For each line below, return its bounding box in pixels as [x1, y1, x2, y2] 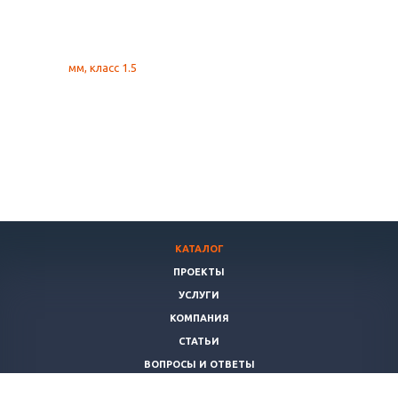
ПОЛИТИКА [169, 382, 229, 393]
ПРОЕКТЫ [173, 267, 225, 277]
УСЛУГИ [179, 290, 219, 300]
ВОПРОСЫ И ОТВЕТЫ [143, 359, 255, 370]
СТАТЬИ [179, 336, 219, 346]
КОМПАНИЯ [169, 313, 229, 323]
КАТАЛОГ [174, 243, 224, 254]
